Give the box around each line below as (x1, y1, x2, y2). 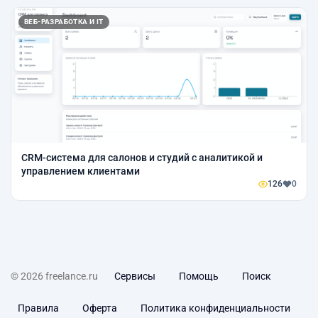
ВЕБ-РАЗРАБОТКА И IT (24, 18, 104, 26)
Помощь (179, 270, 219, 282)
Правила (18, 302, 59, 314)
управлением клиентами (21, 165, 140, 177)
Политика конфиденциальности (141, 302, 290, 314)
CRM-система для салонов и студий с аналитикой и (21, 152, 263, 163)
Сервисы (114, 270, 155, 282)
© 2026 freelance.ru (11, 270, 98, 282)
